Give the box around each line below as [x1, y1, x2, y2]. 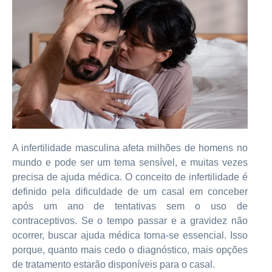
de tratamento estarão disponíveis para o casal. [12, 259, 215, 270]
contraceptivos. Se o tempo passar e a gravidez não [12, 216, 248, 226]
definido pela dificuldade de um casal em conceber [12, 186, 248, 197]
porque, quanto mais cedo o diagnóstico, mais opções [12, 245, 248, 255]
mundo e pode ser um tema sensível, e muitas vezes [12, 157, 248, 168]
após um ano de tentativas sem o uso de [12, 201, 248, 211]
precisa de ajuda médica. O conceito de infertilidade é [12, 172, 248, 182]
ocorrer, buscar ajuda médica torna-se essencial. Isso [12, 230, 248, 240]
